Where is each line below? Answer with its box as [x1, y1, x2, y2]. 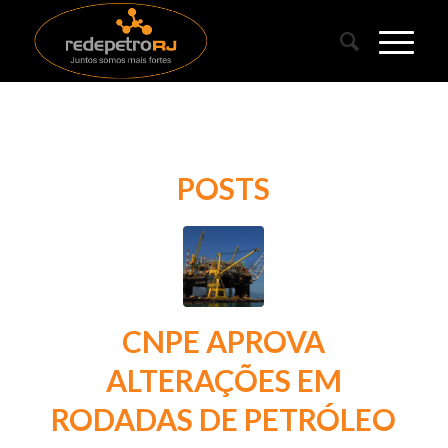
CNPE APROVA [122, 323, 326, 359]
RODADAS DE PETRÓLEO [51, 401, 397, 437]
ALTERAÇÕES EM [105, 362, 342, 398]
